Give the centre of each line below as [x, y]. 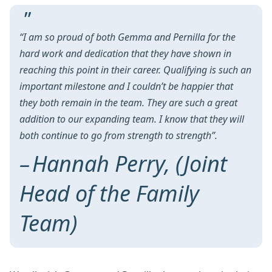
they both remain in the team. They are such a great [128, 103]
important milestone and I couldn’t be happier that [126, 87]
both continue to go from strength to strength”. [120, 136]
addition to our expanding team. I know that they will [132, 119]
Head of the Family [109, 194]
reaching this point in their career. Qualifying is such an [135, 70]
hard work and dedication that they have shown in [125, 54]
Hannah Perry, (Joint [130, 164]
